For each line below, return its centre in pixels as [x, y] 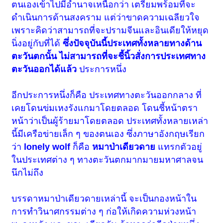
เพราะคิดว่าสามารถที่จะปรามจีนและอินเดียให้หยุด [110, 31]
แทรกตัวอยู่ [180, 147]
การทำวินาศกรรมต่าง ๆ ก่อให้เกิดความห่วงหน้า [104, 212]
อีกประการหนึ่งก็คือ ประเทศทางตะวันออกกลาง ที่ [107, 95]
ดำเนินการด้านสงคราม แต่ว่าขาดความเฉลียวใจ [106, 18]
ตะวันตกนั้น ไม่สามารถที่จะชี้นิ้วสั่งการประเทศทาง [109, 56]
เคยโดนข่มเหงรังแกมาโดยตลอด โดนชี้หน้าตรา [105, 108]
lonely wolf [46, 147]
